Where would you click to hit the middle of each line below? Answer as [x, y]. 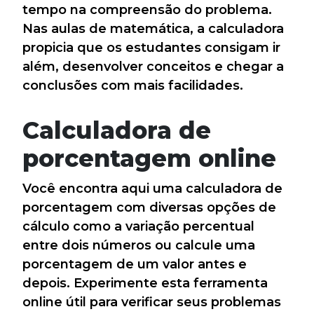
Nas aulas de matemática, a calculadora [153, 29]
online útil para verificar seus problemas [152, 302]
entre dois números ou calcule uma [139, 245]
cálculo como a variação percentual [138, 226]
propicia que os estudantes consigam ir [151, 48]
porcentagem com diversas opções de [149, 207]
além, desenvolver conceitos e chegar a [153, 67]
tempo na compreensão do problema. [147, 10]
